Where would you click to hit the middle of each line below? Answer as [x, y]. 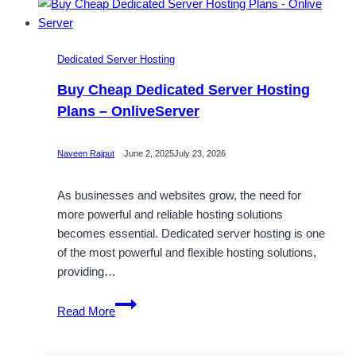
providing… [87, 271]
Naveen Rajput [86, 154]
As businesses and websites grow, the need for [179, 195]
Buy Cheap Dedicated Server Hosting [184, 89]
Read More [86, 311]
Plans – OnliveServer [128, 111]
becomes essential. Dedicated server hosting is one [191, 233]
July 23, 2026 [200, 154]
